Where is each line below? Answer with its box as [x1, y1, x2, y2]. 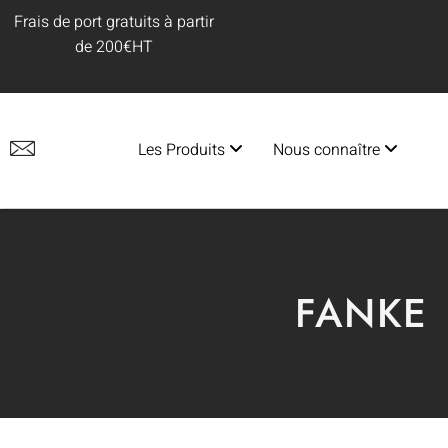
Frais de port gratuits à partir [14, 10, 214, 34]
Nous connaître [273, 137, 385, 162]
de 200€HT [75, 35, 153, 59]
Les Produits [138, 137, 230, 162]
